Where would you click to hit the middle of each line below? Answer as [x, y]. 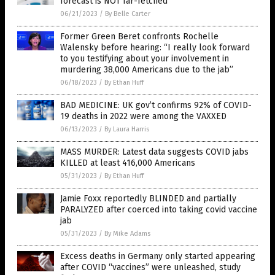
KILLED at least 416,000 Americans [128, 163]
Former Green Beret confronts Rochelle [139, 36]
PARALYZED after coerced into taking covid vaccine [159, 209]
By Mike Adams [127, 233]
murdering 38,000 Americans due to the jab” [147, 69]
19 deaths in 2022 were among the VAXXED [143, 116]
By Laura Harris [127, 129]
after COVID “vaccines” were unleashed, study [150, 267]
